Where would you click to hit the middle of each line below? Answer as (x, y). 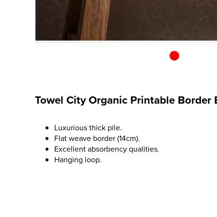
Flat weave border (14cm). (97, 138)
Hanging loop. (78, 159)
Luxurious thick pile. (88, 127)
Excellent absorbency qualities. (107, 149)
